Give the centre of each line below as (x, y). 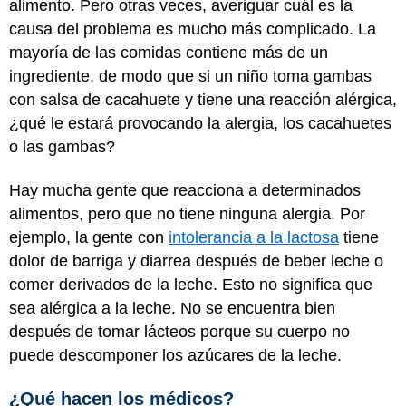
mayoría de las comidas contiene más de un (169, 52)
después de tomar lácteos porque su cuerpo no (179, 332)
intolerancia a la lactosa (254, 237)
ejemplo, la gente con (89, 237)
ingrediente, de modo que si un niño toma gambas (190, 76)
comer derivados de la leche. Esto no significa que (191, 285)
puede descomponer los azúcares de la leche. (175, 355)
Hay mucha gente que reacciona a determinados (185, 190)
